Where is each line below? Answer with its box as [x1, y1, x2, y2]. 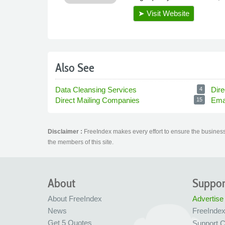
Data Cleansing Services [55, 85, 139, 94]
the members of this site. [47, 139, 114, 146]
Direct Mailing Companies [55, 96, 142, 104]
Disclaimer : [47, 128, 84, 135]
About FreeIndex [47, 194, 102, 203]
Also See [55, 60, 94, 75]
